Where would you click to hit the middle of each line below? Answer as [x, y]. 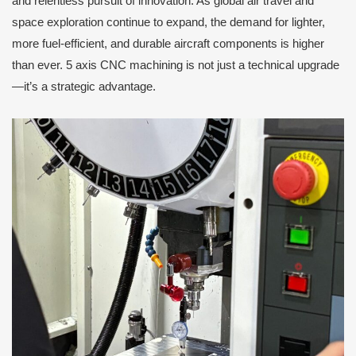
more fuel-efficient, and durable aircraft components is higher [168, 44]
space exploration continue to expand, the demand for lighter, [168, 23]
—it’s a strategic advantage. [84, 87]
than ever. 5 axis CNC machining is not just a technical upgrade [176, 66]
